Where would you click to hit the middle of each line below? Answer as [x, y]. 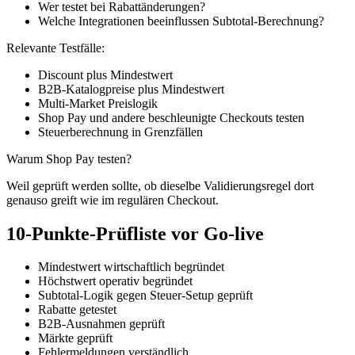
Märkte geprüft [75, 338]
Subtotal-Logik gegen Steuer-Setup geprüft [145, 296]
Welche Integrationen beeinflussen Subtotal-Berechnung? [181, 21]
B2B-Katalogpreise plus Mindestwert [131, 89]
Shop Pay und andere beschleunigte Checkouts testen [171, 117]
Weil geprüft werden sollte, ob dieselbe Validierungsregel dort [160, 185]
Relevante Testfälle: [55, 48]
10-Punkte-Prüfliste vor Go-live [135, 233]
